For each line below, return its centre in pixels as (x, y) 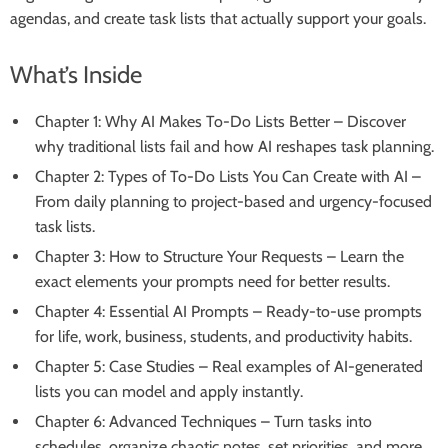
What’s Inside (76, 74)
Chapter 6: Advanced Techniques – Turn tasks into (203, 421)
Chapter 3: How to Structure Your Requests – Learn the (219, 256)
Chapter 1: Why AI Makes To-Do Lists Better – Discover (220, 121)
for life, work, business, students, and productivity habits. (223, 336)
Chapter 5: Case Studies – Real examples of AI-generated (229, 366)
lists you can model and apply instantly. (169, 391)
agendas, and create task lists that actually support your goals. (218, 18)
